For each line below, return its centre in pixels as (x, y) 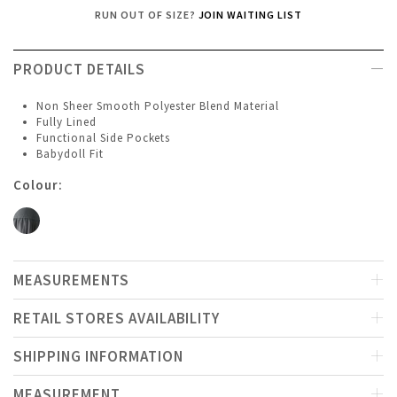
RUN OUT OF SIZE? (146, 15)
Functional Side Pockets (105, 138)
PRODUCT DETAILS (79, 70)
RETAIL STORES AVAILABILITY (117, 319)
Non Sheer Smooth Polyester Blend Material (160, 106)
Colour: (38, 185)
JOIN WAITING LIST (250, 15)
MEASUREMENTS (71, 280)
